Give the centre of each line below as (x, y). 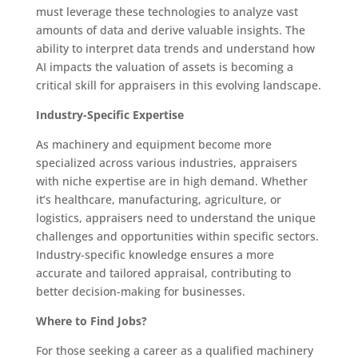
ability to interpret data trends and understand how (175, 48)
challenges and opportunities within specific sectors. (177, 236)
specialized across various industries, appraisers (166, 162)
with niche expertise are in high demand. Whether (171, 181)
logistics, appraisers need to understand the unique (175, 217)
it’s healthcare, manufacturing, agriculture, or (158, 199)
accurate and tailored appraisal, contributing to (163, 272)
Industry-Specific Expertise (109, 114)
